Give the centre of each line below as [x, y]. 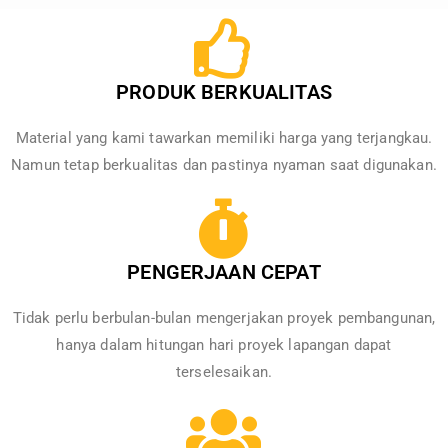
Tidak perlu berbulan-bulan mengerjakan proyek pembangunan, [224, 318]
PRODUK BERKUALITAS [224, 92]
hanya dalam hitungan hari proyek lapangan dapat [224, 345]
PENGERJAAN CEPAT [224, 272]
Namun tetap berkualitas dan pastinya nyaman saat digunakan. [224, 165]
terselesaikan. [224, 372]
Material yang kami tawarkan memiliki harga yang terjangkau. [224, 138]
